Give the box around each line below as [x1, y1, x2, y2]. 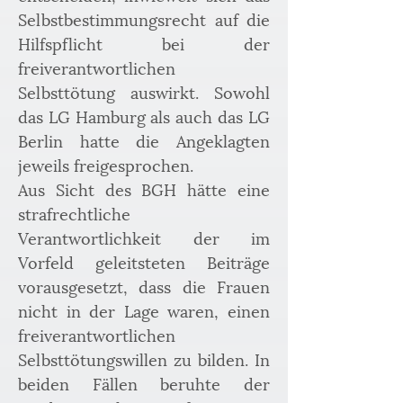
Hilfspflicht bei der [18, 31, 270, 55]
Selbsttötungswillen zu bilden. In [18, 346, 270, 371]
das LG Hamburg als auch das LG [18, 103, 270, 128]
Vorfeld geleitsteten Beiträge [18, 249, 270, 273]
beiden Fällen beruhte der [18, 371, 270, 395]
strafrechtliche [18, 201, 130, 225]
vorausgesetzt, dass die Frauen [18, 273, 270, 298]
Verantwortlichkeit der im [18, 225, 270, 249]
